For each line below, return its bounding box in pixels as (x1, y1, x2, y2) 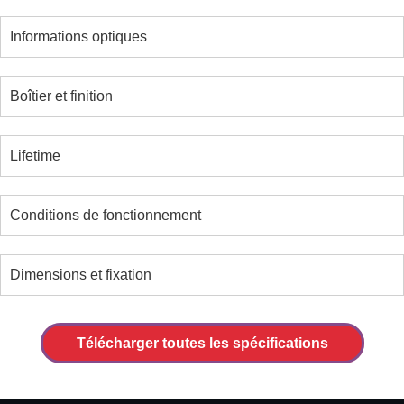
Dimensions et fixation (10, 267, 151, 282)
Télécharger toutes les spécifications (76, 335, 328, 351)
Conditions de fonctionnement (10, 207, 201, 223)
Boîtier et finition (10, 88, 113, 104)
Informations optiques (10, 29, 147, 44)
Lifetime (10, 148, 60, 163)
